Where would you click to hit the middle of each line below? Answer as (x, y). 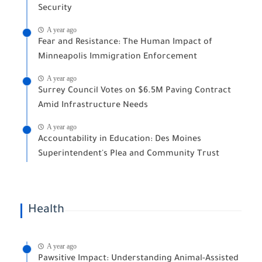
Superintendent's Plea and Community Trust (129, 155)
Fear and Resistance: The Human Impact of (125, 43)
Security (55, 9)
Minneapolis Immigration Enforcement (118, 58)
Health (46, 211)
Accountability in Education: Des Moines (120, 140)
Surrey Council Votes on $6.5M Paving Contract (135, 92)
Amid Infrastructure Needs (93, 106)
